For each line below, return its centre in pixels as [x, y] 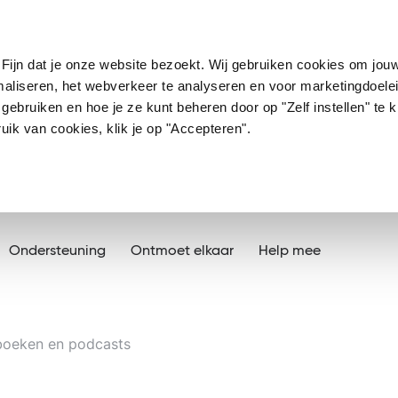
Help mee [290, 251]
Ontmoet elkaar [182, 251]
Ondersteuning [57, 251]
